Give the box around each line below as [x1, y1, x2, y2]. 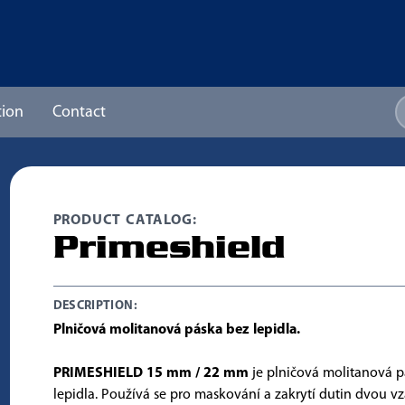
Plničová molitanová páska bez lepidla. [52, 323, 300, 337]
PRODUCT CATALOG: [52, 213, 197, 228]
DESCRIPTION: [52, 299, 137, 313]
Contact [52, 104, 106, 121]
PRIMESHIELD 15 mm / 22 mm [52, 366, 249, 381]
